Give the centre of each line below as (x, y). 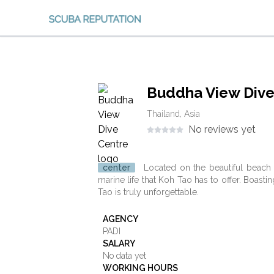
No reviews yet (222, 129)
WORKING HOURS (140, 268)
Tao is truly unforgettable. (148, 192)
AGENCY (120, 219)
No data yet (124, 256)
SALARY (119, 243)
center (117, 168)
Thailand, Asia (173, 114)
